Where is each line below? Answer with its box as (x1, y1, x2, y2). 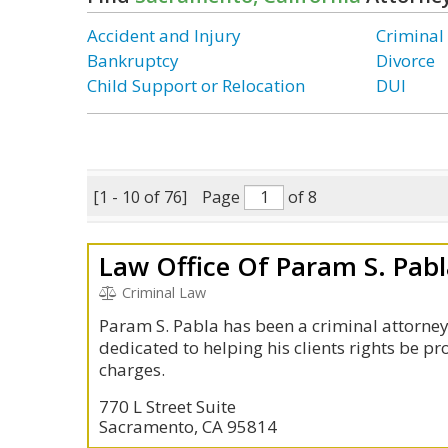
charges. (99, 358, 165, 381)
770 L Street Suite (99, 395, 236, 418)
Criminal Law (117, 283, 206, 302)
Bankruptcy (87, 49, 179, 72)
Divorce (376, 49, 436, 72)
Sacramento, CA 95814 (99, 415, 277, 438)
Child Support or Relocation (87, 74, 305, 97)
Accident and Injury (87, 24, 241, 47)
